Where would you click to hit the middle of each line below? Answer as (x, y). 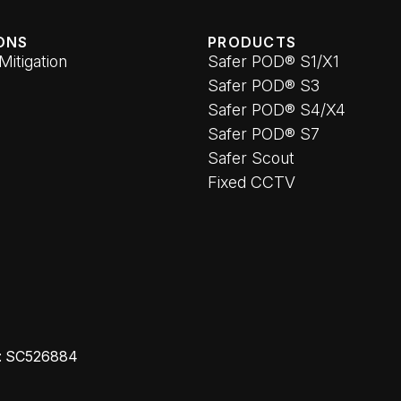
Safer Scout (251, 158)
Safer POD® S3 (264, 85)
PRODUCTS (252, 42)
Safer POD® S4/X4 (277, 110)
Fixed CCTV (252, 182)
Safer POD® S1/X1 (273, 61)
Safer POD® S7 (264, 134)
